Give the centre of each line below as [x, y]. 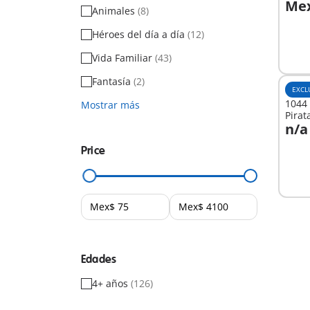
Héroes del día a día [140, 34]
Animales [115, 11]
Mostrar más [110, 105]
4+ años [111, 283]
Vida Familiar [124, 58]
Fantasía [113, 81]
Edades [99, 259]
